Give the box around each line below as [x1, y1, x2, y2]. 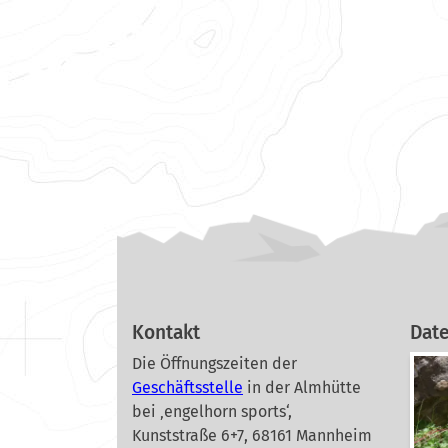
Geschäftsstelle [132, 378, 243, 398]
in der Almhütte [247, 378, 361, 398]
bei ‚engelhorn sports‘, [132, 402, 292, 422]
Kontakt [132, 321, 200, 345]
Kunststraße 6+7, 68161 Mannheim [132, 426, 372, 446]
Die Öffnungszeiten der [132, 354, 297, 374]
